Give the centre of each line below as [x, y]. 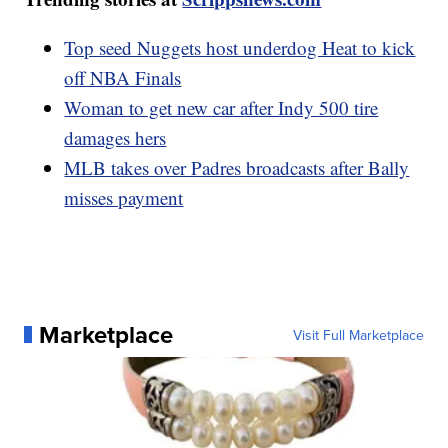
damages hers [115, 137]
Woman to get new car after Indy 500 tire [221, 107]
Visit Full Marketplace [358, 334]
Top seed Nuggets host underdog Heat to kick [240, 47]
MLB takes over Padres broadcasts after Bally [237, 167]
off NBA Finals [123, 77]
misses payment [124, 197]
